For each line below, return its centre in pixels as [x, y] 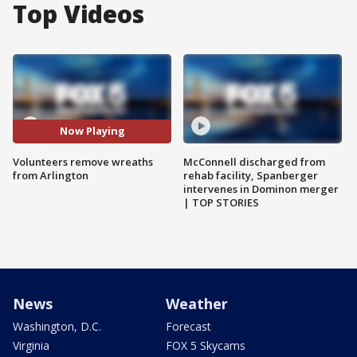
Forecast [188, 326]
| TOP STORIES [221, 202]
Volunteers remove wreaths [83, 161]
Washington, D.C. [57, 326]
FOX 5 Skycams [206, 345]
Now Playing [92, 131]
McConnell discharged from [254, 161]
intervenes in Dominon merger [261, 188]
